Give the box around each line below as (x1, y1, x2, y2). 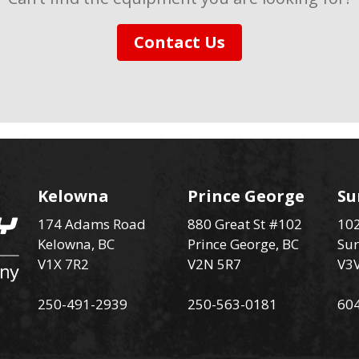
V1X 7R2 (38, 255, 90, 273)
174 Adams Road (38, 215, 147, 233)
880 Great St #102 (187, 215, 302, 233)
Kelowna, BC (38, 235, 115, 253)
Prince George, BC (187, 235, 299, 253)
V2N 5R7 (187, 255, 241, 273)
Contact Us (134, 31, 225, 53)
